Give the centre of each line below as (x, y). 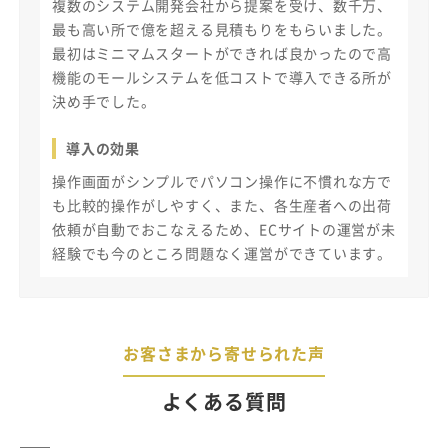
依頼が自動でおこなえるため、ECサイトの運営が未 (224, 228)
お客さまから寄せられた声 (224, 352)
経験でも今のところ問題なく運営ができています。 (222, 252)
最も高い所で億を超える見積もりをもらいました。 (222, 28)
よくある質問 (224, 401)
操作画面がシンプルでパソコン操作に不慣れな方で (222, 180)
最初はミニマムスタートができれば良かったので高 (222, 52)
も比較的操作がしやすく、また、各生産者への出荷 (222, 204)
